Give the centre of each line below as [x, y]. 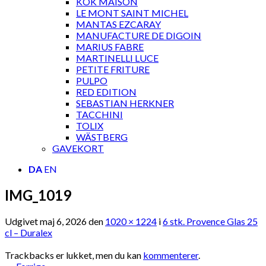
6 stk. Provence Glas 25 [210, 221]
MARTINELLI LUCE [117, 58]
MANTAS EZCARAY [118, 24]
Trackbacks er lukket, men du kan [74, 255]
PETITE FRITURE [113, 69]
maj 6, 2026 [63, 221]
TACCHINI [99, 114]
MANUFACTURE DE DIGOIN [139, 35]
